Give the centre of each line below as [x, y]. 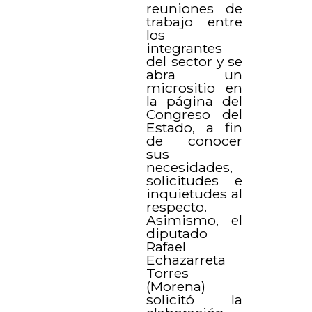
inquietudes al [194, 193]
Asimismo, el [194, 220]
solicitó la [194, 299]
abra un [194, 74]
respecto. [177, 206]
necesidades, [190, 167]
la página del [194, 101]
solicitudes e [194, 180]
